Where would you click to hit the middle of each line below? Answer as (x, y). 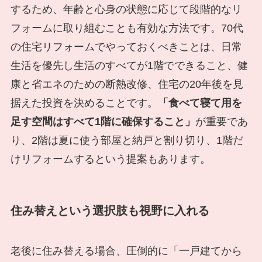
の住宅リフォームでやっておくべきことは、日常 (126, 46)
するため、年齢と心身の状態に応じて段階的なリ (126, 9)
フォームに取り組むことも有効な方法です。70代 (127, 28)
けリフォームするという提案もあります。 (110, 159)
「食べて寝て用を (200, 103)
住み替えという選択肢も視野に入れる (110, 210)
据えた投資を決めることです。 (84, 103)
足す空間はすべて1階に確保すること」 (103, 121)
